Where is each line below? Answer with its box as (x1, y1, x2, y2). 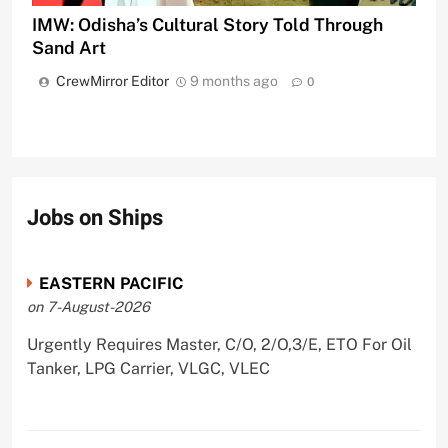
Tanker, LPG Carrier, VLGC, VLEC (26, 359, 270, 379)
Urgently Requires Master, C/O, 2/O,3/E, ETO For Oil (26, 335, 412, 355)
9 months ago (190, 72, 278, 89)
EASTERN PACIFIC (38, 274, 184, 294)
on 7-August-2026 (26, 298, 150, 316)
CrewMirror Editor (56, 72, 169, 89)
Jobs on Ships (27, 201, 163, 234)
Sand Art (32, 36, 106, 58)
